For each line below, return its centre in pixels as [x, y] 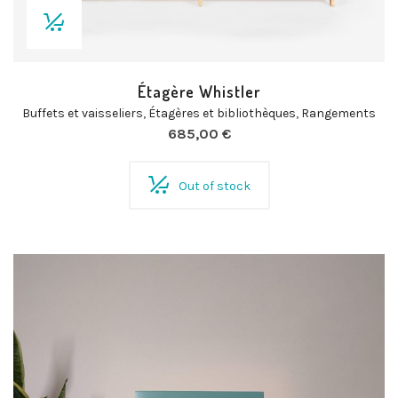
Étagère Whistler [199, 92]
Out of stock [214, 186]
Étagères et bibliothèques [222, 113]
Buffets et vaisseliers [83, 113]
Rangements [338, 113]
